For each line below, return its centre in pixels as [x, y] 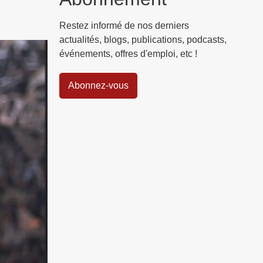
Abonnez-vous [98, 86]
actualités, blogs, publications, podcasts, [143, 40]
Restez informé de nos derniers [124, 26]
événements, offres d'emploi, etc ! [128, 54]
